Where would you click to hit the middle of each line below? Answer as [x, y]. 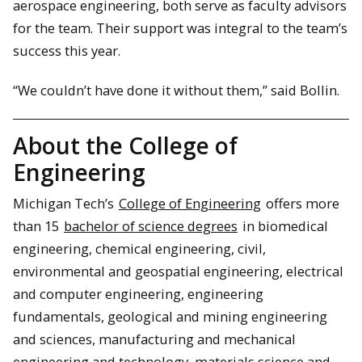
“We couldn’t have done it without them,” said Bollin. [176, 90]
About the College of [125, 145]
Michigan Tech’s [65, 203]
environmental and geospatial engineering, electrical [178, 271]
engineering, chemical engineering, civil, [139, 248]
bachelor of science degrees [151, 225]
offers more [301, 203]
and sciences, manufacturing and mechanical [154, 339]
